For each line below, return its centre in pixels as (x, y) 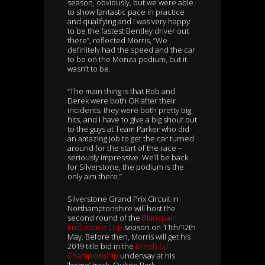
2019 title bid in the (101, 246)
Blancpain (159, 218)
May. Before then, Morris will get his (129, 237)
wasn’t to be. (89, 69)
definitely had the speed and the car (131, 50)
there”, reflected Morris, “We (117, 41)
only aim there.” (95, 177)
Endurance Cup (95, 227)
